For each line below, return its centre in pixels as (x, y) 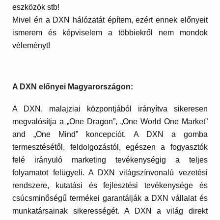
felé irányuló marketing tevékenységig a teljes (110, 160)
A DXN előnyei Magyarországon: (73, 87)
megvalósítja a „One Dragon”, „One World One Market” (110, 121)
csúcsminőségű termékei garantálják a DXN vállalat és (110, 198)
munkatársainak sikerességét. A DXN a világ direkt (110, 211)
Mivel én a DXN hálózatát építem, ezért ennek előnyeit (110, 20)
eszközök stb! (36, 7)
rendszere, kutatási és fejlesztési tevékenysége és (110, 185)
